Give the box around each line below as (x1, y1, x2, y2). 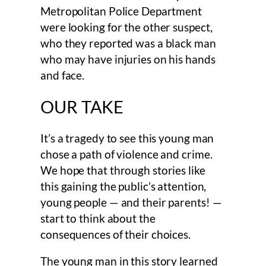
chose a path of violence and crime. (40, 147, 213, 161)
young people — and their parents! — (40, 195, 222, 209)
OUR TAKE (40, 97, 124, 118)
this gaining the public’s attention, (40, 179, 207, 193)
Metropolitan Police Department (40, 4, 202, 18)
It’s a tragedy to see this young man (40, 131, 214, 145)
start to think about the (40, 211, 156, 225)
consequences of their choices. (40, 227, 191, 241)
